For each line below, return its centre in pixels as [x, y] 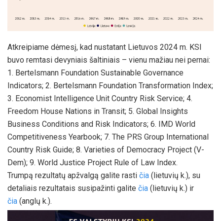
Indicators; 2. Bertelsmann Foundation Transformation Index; [110, 85]
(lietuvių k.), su [175, 175]
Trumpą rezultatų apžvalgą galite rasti [73, 175]
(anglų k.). [35, 201]
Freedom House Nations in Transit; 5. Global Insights [98, 111]
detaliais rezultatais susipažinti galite [73, 188]
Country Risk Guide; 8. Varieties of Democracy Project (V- [106, 149]
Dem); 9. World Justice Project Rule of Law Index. [92, 162]
